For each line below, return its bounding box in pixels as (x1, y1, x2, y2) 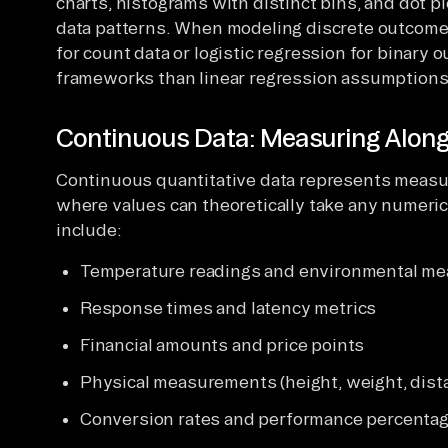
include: (56, 219, 122, 239)
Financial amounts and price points (80, 334, 365, 354)
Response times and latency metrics (80, 297, 377, 317)
